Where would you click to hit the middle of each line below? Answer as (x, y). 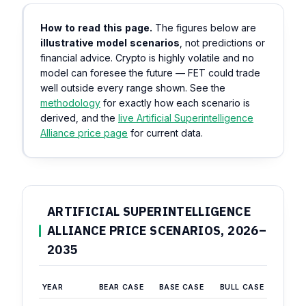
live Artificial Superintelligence (186, 118)
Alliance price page (84, 133)
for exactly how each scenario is (175, 103)
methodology (70, 103)
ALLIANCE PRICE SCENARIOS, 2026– (156, 231)
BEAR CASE (121, 287)
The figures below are (204, 28)
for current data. (165, 133)
